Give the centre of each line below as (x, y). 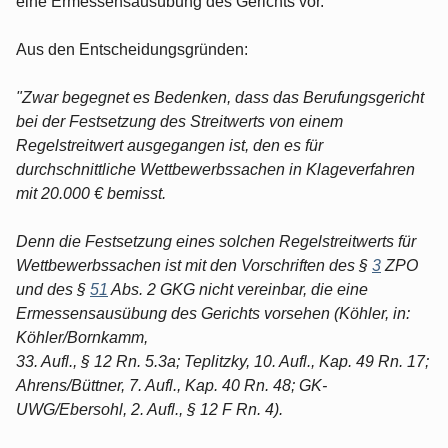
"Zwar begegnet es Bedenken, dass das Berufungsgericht (220, 97)
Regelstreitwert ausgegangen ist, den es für (169, 145)
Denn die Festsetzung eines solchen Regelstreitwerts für (216, 241)
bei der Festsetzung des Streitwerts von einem (179, 121)
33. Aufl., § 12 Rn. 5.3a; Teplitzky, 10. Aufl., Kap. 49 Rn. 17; (222, 361)
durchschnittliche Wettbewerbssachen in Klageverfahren (215, 169)
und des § (53, 289)
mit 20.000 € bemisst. (91, 193)
